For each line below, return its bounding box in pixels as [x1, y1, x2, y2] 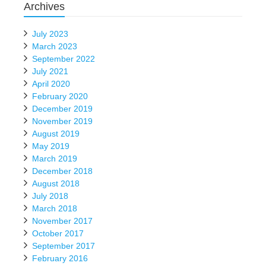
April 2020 [32, 79, 70, 88]
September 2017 [32, 241, 95, 251]
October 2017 [32, 229, 84, 238]
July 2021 [32, 66, 68, 76]
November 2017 [32, 216, 93, 226]
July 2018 [32, 191, 68, 201]
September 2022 [32, 54, 95, 64]
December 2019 [32, 104, 93, 113]
